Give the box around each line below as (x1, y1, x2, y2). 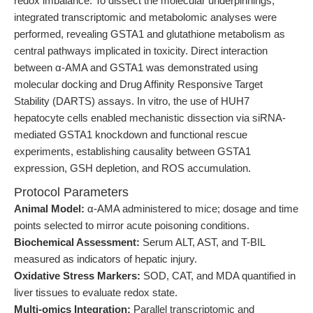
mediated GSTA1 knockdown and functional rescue (14, 129, 247, 140)
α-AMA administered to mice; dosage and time (85, 203, 298, 214)
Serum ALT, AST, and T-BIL (140, 236, 265, 248)
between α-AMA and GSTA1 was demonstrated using (14, 61, 258, 73)
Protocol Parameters (14, 185, 129, 199)
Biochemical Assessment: (14, 236, 140, 248)
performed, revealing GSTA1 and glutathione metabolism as (14, 28, 285, 40)
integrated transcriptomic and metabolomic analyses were (14, 11, 277, 23)
